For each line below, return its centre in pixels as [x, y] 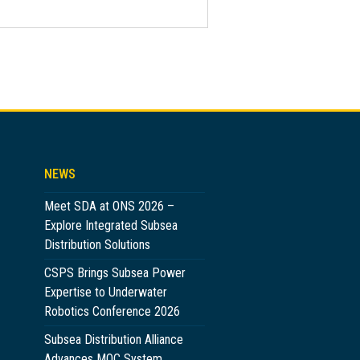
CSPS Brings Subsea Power [115, 272]
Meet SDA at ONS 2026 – [109, 206]
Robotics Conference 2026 [113, 311]
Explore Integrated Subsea [110, 225]
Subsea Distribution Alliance [113, 339]
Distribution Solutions [97, 244]
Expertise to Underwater [105, 292]
